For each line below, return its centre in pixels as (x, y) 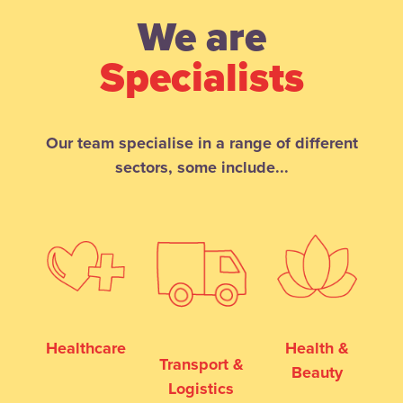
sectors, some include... (201, 167)
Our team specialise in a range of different (201, 143)
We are (201, 37)
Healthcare (86, 348)
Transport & (201, 364)
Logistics (201, 388)
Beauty (317, 372)
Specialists (201, 78)
